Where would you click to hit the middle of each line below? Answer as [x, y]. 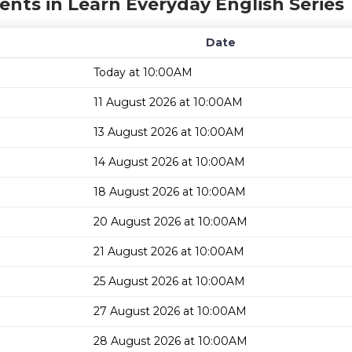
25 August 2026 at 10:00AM [169, 281]
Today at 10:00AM [143, 72]
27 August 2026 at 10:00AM [170, 311]
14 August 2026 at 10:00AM [169, 162]
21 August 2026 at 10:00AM [169, 251]
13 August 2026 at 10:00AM [169, 132]
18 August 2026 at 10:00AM [170, 192]
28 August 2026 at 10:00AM [170, 341]
